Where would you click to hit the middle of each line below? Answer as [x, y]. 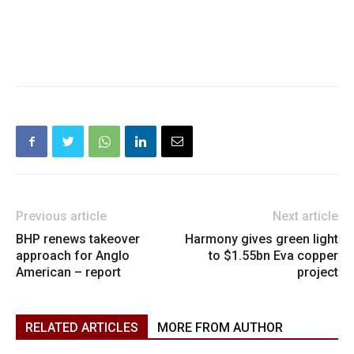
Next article [305, 217]
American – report [68, 273]
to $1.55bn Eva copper [273, 256]
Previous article [61, 217]
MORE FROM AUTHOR [220, 328]
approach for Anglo [73, 256]
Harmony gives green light [262, 239]
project [318, 273]
